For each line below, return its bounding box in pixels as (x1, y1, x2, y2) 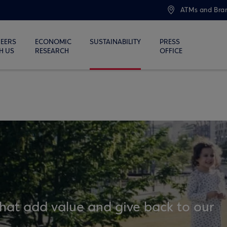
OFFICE (159, 47, 182, 55)
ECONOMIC (34, 38, 71, 46)
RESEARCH (34, 47, 69, 55)
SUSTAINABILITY (90, 38, 141, 46)
